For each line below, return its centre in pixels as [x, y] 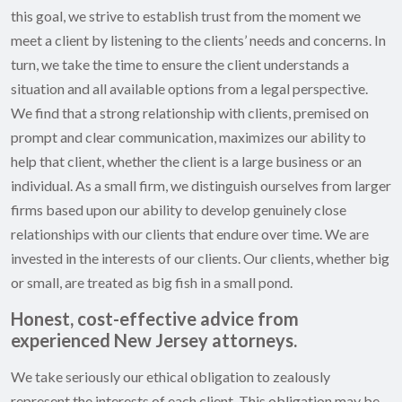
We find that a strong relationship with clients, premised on [190, 113]
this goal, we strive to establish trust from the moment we [186, 16]
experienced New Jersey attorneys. [154, 341]
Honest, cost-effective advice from [155, 319]
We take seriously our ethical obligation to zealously [170, 377]
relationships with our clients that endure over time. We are [190, 234]
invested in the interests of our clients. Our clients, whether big [200, 258]
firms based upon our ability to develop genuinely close [179, 210]
